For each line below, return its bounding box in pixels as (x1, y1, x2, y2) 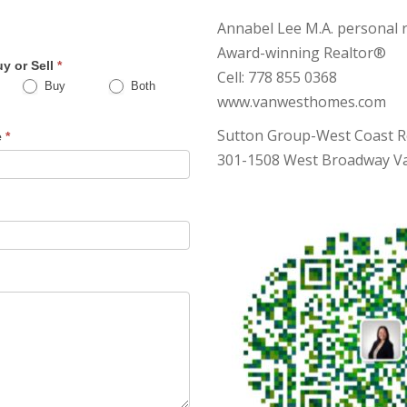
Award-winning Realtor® (217, 42, 386, 63)
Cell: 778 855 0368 (217, 66, 337, 87)
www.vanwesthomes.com (217, 91, 386, 112)
